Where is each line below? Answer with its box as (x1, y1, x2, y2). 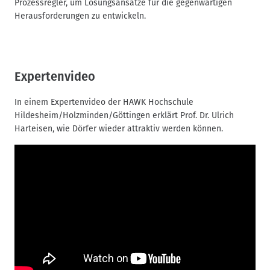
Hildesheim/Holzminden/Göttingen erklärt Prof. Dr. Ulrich (14, 110, 234, 121)
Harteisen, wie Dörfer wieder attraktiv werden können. (14, 123, 223, 134)
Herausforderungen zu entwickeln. (14, 10, 146, 21)
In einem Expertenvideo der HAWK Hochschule (14, 96, 193, 107)
